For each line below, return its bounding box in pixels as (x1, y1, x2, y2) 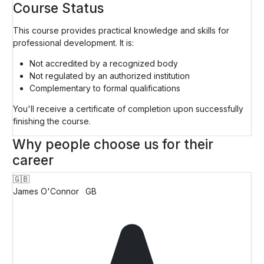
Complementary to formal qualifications (29, 82, 180, 93)
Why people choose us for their (12, 136, 213, 152)
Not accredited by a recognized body (29, 58, 178, 68)
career (12, 151, 54, 168)
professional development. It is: (13, 37, 134, 48)
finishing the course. (13, 115, 91, 126)
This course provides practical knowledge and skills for (13, 25, 229, 35)
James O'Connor (13, 186, 79, 196)
